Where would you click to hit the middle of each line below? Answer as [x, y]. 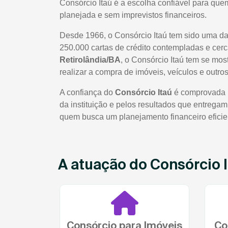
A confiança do [87, 93]
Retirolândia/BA [90, 60]
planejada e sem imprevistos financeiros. [133, 15]
